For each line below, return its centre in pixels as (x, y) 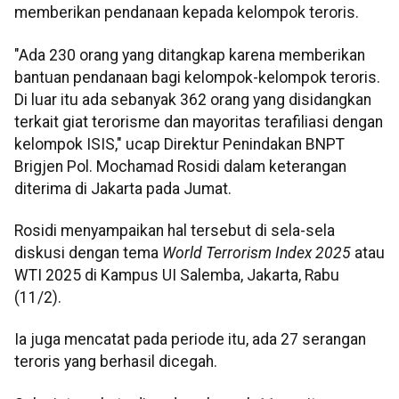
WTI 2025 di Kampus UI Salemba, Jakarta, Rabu (177, 276)
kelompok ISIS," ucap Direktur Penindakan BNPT (179, 144)
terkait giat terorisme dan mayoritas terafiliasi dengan (199, 122)
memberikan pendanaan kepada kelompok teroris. (187, 13)
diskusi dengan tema (88, 253)
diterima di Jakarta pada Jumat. (123, 188)
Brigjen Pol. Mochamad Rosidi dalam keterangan (180, 166)
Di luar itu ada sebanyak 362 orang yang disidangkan (193, 99)
